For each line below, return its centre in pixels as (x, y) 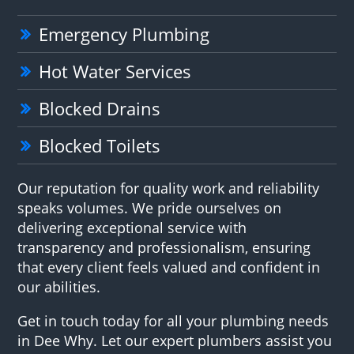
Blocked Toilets (100, 145)
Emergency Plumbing (124, 34)
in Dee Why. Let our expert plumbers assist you (175, 340)
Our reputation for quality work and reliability (169, 188)
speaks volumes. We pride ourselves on (150, 207)
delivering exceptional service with (132, 227)
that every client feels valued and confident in (169, 267)
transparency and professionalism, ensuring (164, 247)
